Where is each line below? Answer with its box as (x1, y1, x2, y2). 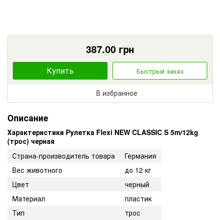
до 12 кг (125, 165, 151, 175)
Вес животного (12, 165, 62, 175)
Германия (125, 151, 156, 161)
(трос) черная (7, 136, 55, 146)
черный (125, 179, 149, 190)
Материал (12, 193, 45, 204)
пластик (125, 193, 152, 204)
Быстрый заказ (136, 66, 184, 76)
